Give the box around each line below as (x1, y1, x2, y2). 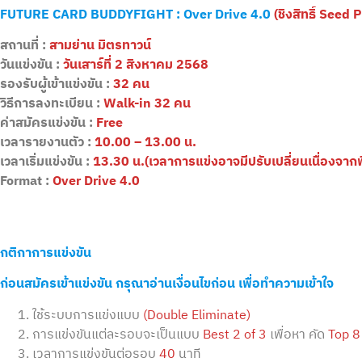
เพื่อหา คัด (267, 323, 328, 346)
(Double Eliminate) (143, 304, 250, 326)
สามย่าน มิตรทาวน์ (49, 35, 151, 57)
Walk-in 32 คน (103, 93, 191, 116)
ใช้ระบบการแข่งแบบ (32, 304, 143, 326)
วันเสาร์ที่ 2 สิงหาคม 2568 (63, 54, 208, 77)
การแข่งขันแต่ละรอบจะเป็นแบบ (32, 323, 203, 346)
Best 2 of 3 (203, 323, 267, 346)
